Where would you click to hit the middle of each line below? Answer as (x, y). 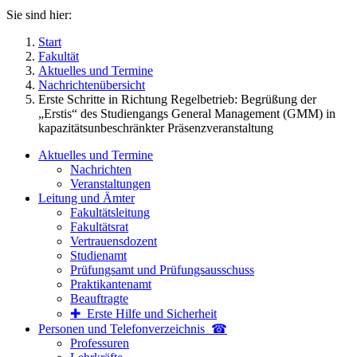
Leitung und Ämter (86, 198)
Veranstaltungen (110, 183)
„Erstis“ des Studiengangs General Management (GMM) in (187, 113)
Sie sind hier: (39, 14)
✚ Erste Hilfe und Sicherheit (143, 313)
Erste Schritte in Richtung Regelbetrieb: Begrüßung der (177, 99)
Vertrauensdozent (114, 241)
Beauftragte (99, 298)
